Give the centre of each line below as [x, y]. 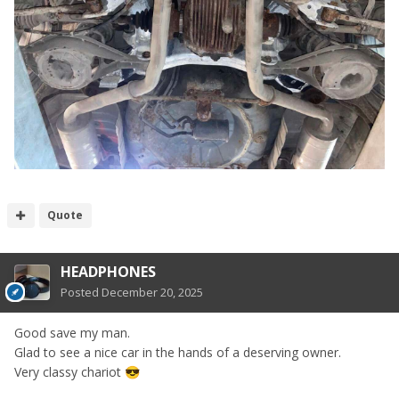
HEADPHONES [108, 272]
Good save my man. [72, 333]
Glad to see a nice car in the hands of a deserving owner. [178, 353]
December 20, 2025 [152, 293]
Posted [81, 293]
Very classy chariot [69, 372]
